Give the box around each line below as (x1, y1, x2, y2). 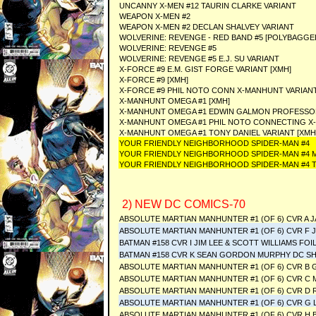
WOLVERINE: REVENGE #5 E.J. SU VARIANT (119, 54, 279, 63)
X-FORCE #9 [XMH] (119, 75, 188, 84)
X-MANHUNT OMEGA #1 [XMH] (119, 97, 230, 105)
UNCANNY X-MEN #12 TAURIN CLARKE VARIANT (119, 1, 296, 10)
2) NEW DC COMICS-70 (119, 198, 245, 210)
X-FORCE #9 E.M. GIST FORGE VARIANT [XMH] (119, 65, 291, 73)
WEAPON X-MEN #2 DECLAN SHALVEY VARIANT (119, 23, 294, 31)
